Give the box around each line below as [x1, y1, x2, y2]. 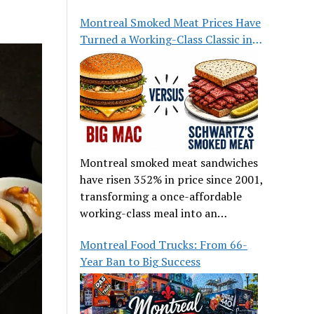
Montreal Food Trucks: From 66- [80, 237, 248, 253]
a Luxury [80, 48, 124, 64]
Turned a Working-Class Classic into [80, 32, 264, 48]
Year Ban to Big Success [80, 254, 201, 270]
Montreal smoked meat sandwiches [80, 155, 259, 171]
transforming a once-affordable [80, 189, 243, 205]
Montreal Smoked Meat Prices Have [80, 15, 261, 31]
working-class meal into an [80, 205, 218, 221]
